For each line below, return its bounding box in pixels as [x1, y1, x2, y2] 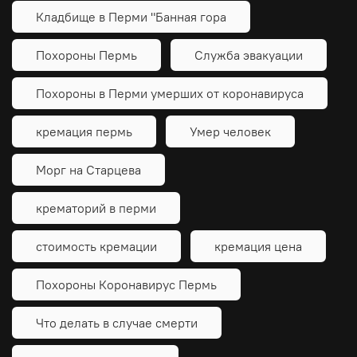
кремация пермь [36, 123, 132, 139]
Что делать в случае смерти [36, 314, 198, 331]
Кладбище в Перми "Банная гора [36, 8, 226, 25]
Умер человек [190, 123, 271, 139]
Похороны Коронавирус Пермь [36, 276, 217, 292]
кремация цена [214, 237, 302, 254]
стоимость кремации [36, 237, 157, 254]
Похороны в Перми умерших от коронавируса [36, 84, 304, 101]
